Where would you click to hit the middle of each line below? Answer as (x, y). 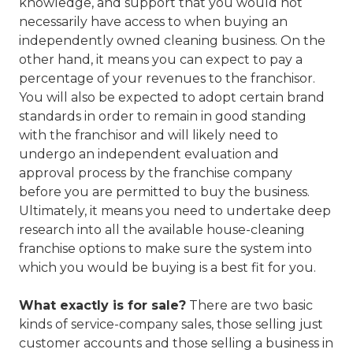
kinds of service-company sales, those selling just (171, 324)
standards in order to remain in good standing (163, 116)
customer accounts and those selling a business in (176, 343)
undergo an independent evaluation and (149, 154)
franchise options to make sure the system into (165, 248)
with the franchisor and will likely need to (149, 135)
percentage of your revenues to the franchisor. (167, 78)
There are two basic (249, 305)
